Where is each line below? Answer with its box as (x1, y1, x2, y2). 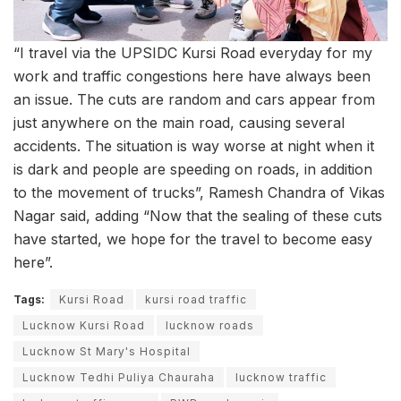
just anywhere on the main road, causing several (13, 114, 345, 132)
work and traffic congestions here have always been (13, 67, 371, 86)
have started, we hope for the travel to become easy (13, 230, 372, 249)
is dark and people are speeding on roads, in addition (13, 160, 372, 179)
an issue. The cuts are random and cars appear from (13, 90, 375, 109)
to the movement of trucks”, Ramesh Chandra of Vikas (13, 183, 385, 202)
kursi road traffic (145, 293, 247, 307)
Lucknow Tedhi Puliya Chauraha (22, 371, 215, 385)
